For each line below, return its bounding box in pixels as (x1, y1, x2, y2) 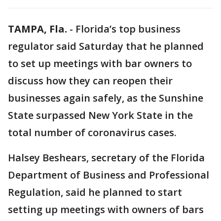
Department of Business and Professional (8, 168, 209, 182)
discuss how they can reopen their (8, 74, 173, 87)
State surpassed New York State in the (8, 109, 193, 122)
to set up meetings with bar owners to (8, 57, 192, 70)
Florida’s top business (75, 22, 181, 36)
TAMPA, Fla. (8, 22, 67, 36)
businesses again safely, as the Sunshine (8, 91, 203, 105)
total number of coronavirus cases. (8, 126, 177, 139)
